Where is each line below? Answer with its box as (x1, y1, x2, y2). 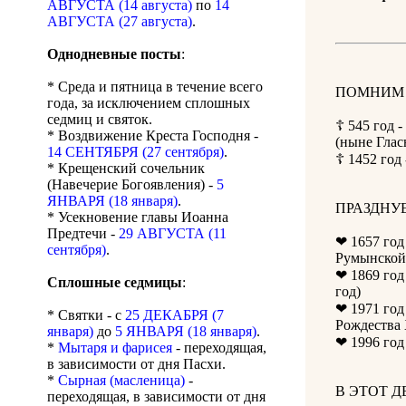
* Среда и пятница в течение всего (47, 79, 263, 95)
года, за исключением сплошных (47, 95, 250, 111)
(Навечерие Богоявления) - (47, 177, 217, 193)
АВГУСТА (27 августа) (47, 14, 192, 30)
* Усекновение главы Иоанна (47, 209, 228, 226)
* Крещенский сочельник (47, 160, 205, 177)
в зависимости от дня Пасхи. (47, 356, 226, 372)
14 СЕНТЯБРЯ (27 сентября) (47, 144, 224, 160)
